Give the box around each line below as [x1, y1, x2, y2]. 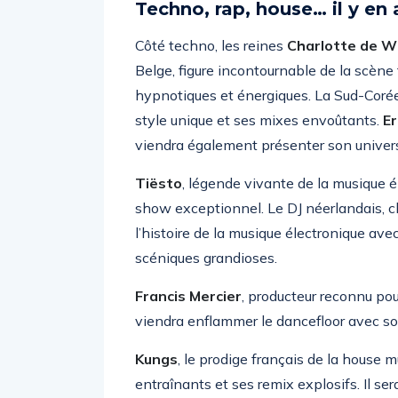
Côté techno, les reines [135, 36, 287, 54]
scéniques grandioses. [135, 249, 277, 267]
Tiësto [135, 174, 182, 192]
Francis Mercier [135, 287, 242, 305]
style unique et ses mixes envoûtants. [135, 111, 383, 129]
